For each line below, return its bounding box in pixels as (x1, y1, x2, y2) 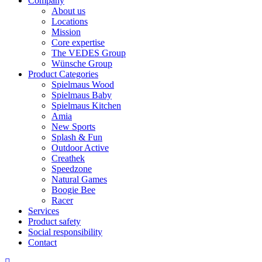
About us (51, 6, 85, 16)
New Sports (51, 122, 95, 132)
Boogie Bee (51, 185, 95, 195)
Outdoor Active (51, 143, 109, 153)
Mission (51, 27, 81, 37)
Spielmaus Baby (51, 90, 112, 101)
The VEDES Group (51, 48, 126, 58)
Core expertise (51, 37, 105, 48)
